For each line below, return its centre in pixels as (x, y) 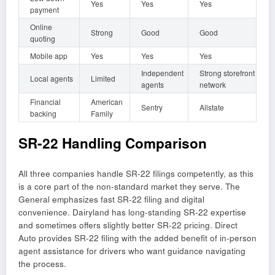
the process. (42, 264)
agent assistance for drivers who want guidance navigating (132, 251)
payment (45, 9)
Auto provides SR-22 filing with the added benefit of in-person (137, 238)
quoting (43, 38)
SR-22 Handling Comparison (113, 143)
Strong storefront (227, 72)
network (213, 84)
